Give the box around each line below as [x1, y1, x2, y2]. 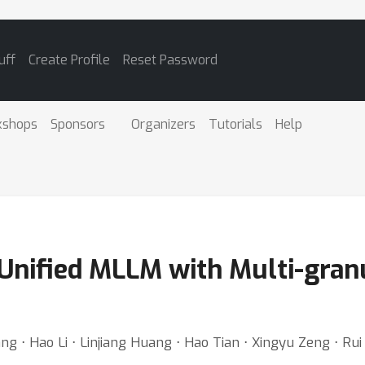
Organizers [130, 115, 196, 133]
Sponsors [50, 115, 105, 133]
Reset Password [123, 51, 218, 68]
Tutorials [208, 115, 262, 133]
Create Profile [29, 51, 111, 68]
